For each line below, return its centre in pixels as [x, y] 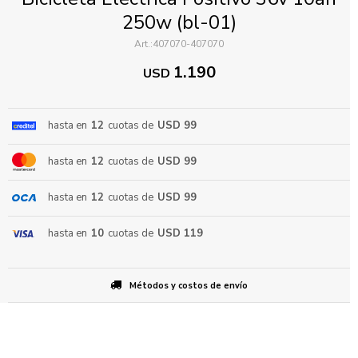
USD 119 [180, 233]
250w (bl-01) [179, 22]
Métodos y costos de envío [189, 286]
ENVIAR [62, 144]
